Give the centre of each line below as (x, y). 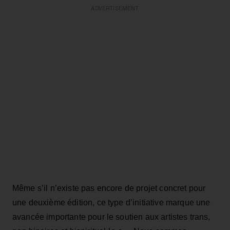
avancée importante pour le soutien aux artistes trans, (111, 217)
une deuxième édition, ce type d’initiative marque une (111, 202)
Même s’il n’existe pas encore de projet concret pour (109, 188)
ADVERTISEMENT (115, 8)
